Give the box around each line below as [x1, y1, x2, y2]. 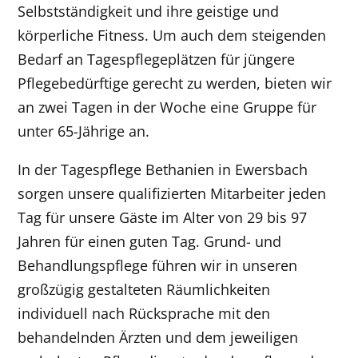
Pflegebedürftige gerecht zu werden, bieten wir [18, 73, 332, 93]
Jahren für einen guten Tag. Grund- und [18, 231, 282, 251]
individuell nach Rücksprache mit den [18, 303, 271, 323]
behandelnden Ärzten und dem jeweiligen [18, 327, 299, 347]
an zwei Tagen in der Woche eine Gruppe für [18, 97, 317, 117]
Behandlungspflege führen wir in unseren [18, 255, 298, 275]
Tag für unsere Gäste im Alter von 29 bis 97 [18, 207, 308, 227]
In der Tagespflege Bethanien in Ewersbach [18, 159, 308, 179]
